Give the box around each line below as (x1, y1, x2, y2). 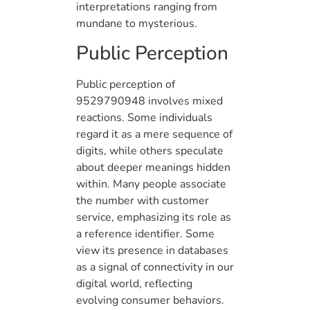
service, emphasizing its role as (76, 209, 231, 225)
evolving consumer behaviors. (76, 292, 224, 308)
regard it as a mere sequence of (76, 126, 232, 142)
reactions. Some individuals (76, 109, 212, 125)
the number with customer (76, 192, 209, 208)
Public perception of (76, 76, 175, 92)
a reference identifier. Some (76, 226, 215, 241)
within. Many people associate (76, 176, 226, 192)
